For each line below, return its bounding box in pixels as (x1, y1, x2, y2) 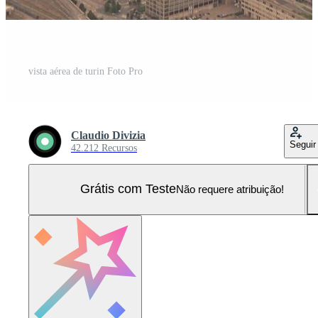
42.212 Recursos (71, 142, 137, 153)
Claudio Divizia (71, 128, 146, 141)
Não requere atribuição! (175, 183, 284, 196)
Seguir (290, 138, 316, 150)
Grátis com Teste (79, 182, 176, 197)
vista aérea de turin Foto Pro (28, 65, 143, 77)
